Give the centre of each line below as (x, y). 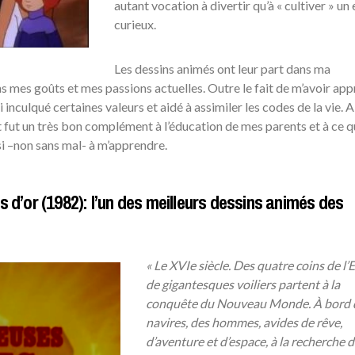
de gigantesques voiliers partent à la (242, 284)
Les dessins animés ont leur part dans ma (222, 69)
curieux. (135, 25)
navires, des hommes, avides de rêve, (244, 323)
